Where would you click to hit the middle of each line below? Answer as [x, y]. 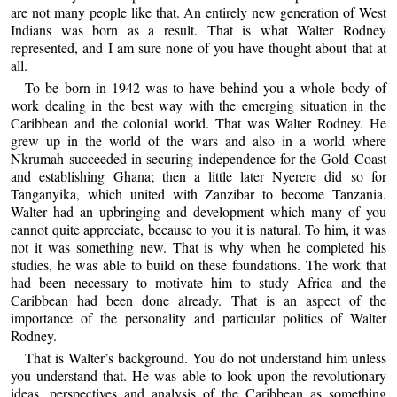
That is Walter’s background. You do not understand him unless [206, 358]
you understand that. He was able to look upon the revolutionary [198, 376]
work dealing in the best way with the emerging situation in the [198, 105]
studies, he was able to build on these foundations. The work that [198, 265]
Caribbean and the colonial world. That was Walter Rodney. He [198, 123]
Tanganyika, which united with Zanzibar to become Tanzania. [198, 194]
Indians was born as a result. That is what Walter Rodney [198, 29]
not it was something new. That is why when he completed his [198, 247]
